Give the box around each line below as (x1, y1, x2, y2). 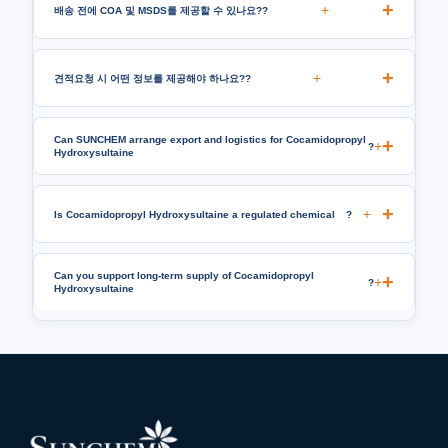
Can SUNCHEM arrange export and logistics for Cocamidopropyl (54, 134, 366, 146)
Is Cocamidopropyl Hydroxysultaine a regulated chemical (54, 208, 335, 220)
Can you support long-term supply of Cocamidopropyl (54, 270, 314, 282)
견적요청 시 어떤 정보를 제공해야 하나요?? (54, 72, 251, 84)
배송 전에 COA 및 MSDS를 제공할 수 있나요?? (54, 4, 268, 16)
